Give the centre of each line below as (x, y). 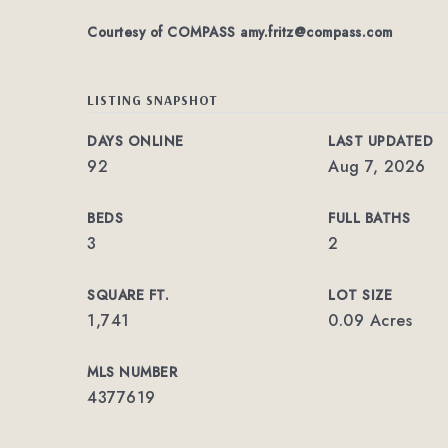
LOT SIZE (360, 295)
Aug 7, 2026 (377, 166)
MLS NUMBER (132, 372)
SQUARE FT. (128, 295)
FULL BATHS (369, 218)
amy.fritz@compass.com (316, 32)
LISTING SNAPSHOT (152, 99)
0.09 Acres (370, 320)
